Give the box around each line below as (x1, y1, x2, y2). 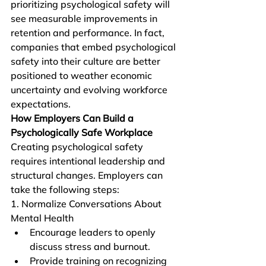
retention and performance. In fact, (11, 27, 167, 39)
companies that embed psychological (11, 41, 178, 53)
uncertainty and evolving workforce (11, 84, 170, 96)
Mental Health (11, 212, 74, 224)
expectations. (11, 98, 71, 110)
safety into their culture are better (11, 55, 163, 67)
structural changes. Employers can (11, 169, 165, 181)
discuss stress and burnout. (30, 240, 150, 252)
